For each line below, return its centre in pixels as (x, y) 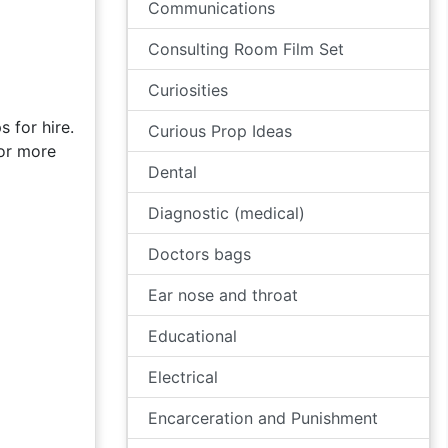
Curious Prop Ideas (220, 131)
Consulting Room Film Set (246, 49)
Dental (172, 172)
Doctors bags (199, 254)
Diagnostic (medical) (226, 213)
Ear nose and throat (223, 295)
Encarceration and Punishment (263, 418)
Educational (192, 336)
